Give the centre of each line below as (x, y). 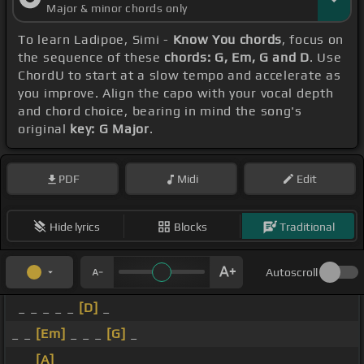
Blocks (191, 226)
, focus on (313, 40)
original (44, 129)
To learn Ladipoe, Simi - (95, 40)
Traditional (307, 226)
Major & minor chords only (117, 9)
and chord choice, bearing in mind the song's (160, 111)
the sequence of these (91, 58)
